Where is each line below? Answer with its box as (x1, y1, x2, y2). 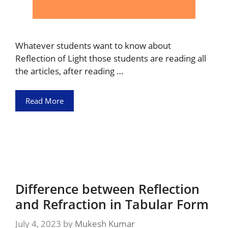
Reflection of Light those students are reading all (15, 52, 206, 64)
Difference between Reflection (15, 180, 199, 197)
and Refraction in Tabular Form (15, 195, 209, 213)
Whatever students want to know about (15, 39, 171, 51)
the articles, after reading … (15, 65, 123, 77)
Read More (25, 96, 64, 106)
